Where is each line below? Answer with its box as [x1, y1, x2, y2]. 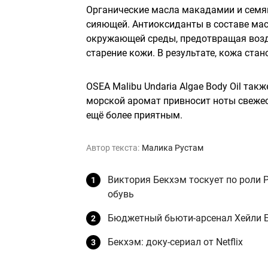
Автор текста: [86, 142, 139, 153]
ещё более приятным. [86, 109, 182, 121]
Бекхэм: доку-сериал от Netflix [108, 236, 243, 248]
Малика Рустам [142, 142, 203, 153]
